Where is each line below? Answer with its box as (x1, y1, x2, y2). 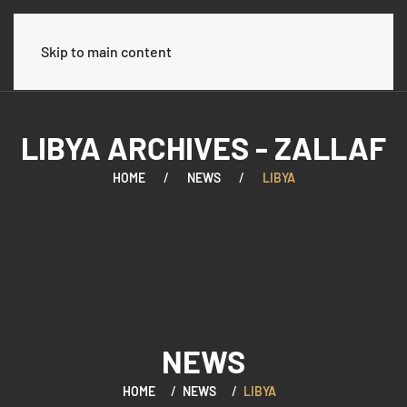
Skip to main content (41, 43, 172, 60)
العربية (333, 34, 374, 57)
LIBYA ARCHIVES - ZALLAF (21, 129, 386, 166)
